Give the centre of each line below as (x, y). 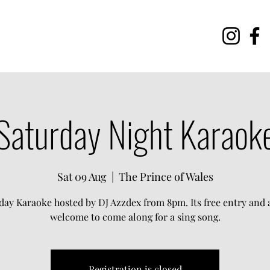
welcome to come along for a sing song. (135, 217)
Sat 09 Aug (82, 177)
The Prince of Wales (166, 177)
